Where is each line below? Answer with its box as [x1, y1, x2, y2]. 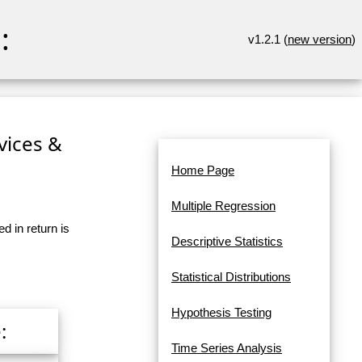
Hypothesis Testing [171, 305, 271, 320]
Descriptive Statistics [171, 234, 283, 249]
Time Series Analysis [171, 341, 282, 356]
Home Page [171, 163, 234, 178]
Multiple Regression [171, 199, 276, 213]
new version [288, 32, 351, 46]
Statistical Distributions [171, 270, 291, 284]
